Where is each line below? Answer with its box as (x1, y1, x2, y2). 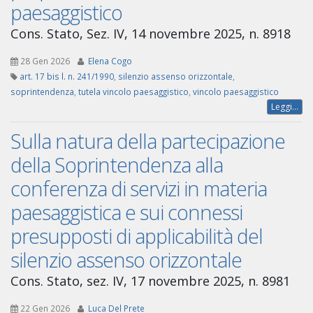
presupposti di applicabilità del (10, 222, 263, 250)
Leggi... (271, 101, 298, 113)
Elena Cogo (88, 55, 132, 67)
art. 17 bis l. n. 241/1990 (20, 71, 114, 82)
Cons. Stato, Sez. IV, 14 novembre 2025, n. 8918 (10, 25, 291, 43)
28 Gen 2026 (20, 55, 70, 67)
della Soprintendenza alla (10, 151, 223, 179)
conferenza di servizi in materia (10, 175, 267, 203)
